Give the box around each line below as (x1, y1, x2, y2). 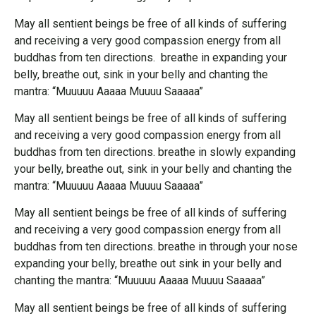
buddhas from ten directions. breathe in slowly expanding (14, 145, 296, 159)
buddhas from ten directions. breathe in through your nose (14, 240, 298, 254)
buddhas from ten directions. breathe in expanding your (14, 50, 287, 64)
